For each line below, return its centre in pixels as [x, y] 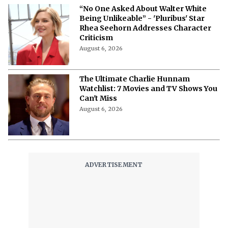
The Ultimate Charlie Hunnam [135, 79]
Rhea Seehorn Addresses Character [145, 28]
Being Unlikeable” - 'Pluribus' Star [142, 18]
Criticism [96, 37]
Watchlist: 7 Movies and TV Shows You [148, 88]
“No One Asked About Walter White [143, 8]
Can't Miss [98, 98]
